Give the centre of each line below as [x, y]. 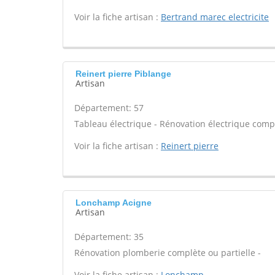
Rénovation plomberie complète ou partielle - [168, 253]
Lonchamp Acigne [114, 203]
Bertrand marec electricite [215, 17]
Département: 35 [109, 237]
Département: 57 [109, 108]
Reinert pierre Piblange [123, 74]
